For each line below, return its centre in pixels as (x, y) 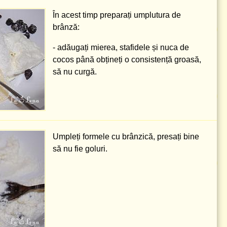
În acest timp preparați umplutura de (117, 15)
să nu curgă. (75, 72)
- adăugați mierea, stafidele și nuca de (121, 47)
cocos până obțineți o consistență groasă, (127, 60)
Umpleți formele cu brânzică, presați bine (126, 137)
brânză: (66, 27)
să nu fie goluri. (80, 149)
